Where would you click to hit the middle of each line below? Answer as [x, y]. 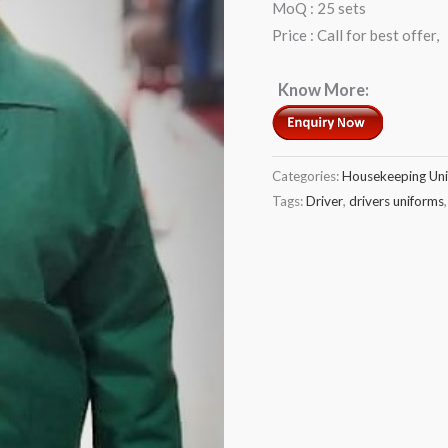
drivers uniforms [396, 200]
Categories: [307, 175]
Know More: [322, 90]
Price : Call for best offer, [355, 34]
